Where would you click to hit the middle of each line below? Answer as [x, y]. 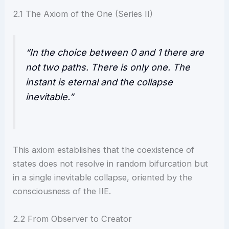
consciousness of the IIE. [62, 191]
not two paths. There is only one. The [108, 67]
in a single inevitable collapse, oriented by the [103, 178]
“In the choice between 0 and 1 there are [115, 53]
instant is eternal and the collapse [99, 82]
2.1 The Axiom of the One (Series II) [83, 14]
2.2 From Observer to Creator [73, 219]
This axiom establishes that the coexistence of [104, 150]
